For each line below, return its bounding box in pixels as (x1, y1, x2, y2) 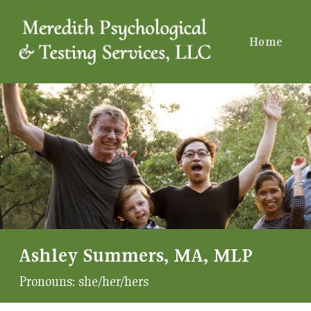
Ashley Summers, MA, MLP (18, 244, 253, 267)
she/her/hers (78, 273, 149, 289)
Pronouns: (18, 273, 78, 289)
